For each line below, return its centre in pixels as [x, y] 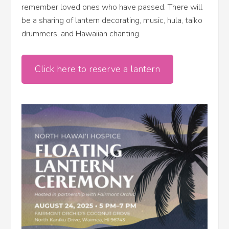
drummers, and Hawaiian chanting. [81, 34]
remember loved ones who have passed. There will [112, 7]
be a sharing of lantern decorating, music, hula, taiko [112, 20]
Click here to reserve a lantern [98, 69]
